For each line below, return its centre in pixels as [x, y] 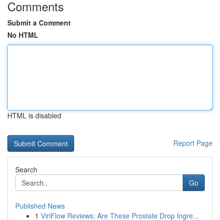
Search [26, 169]
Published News [40, 206]
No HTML [23, 35]
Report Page [193, 143]
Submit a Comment [39, 23]
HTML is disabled [34, 115]
